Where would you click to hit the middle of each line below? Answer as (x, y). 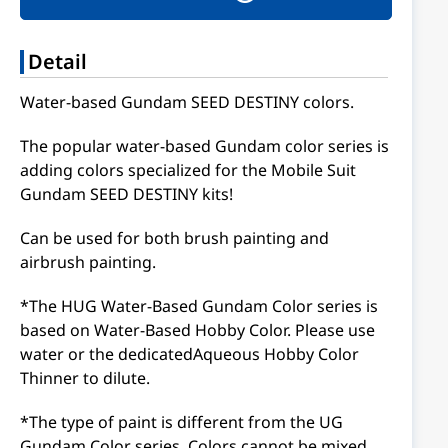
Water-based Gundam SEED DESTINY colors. (187, 102)
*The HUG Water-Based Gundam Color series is (199, 306)
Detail (57, 61)
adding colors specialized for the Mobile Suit (188, 170)
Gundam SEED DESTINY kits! (126, 194)
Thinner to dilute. (85, 378)
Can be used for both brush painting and (174, 238)
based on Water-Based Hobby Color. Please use (197, 330)
